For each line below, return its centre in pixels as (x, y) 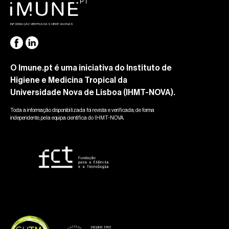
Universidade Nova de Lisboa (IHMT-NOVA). (93, 93)
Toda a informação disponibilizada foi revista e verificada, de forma (82, 110)
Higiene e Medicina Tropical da (69, 81)
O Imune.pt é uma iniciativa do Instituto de (91, 68)
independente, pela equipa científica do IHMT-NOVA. (67, 118)
